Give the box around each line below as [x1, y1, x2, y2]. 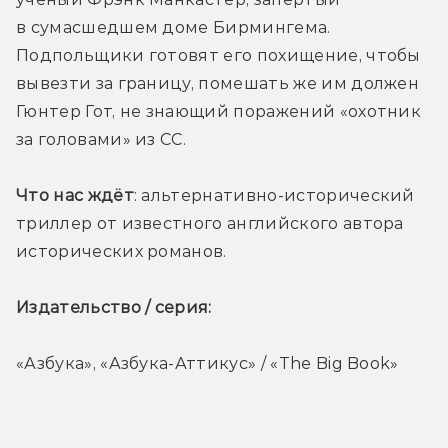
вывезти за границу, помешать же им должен [16, 73, 420, 93]
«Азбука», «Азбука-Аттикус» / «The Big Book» [16, 353, 399, 373]
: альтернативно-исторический [133, 185, 415, 205]
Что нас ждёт [16, 185, 134, 205]
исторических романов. [16, 241, 232, 261]
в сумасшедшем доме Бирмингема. [16, 17, 331, 37]
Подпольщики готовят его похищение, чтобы [16, 45, 421, 65]
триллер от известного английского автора [16, 213, 404, 233]
